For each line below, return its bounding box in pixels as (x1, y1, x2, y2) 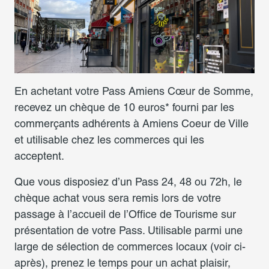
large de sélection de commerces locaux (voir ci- (14, 240, 246, 253)
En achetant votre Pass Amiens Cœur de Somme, (14, 85, 253, 97)
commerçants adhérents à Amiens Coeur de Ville (14, 117, 249, 130)
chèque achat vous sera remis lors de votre (14, 192, 221, 204)
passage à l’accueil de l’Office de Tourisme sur (14, 208, 236, 220)
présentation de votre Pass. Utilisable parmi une (14, 224, 243, 237)
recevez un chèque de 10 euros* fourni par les (14, 101, 234, 113)
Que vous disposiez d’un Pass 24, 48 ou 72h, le (14, 175, 242, 188)
